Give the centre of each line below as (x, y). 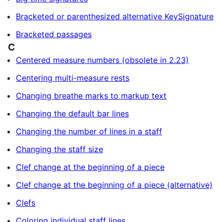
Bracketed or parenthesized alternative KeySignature (115, 16)
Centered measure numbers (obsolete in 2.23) (102, 60)
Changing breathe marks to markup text (91, 96)
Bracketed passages (54, 34)
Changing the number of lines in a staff (89, 131)
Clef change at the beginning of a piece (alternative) (114, 185)
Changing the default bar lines (72, 113)
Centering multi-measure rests (73, 78)
